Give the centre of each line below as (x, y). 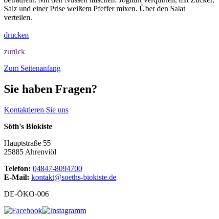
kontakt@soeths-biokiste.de (74, 177)
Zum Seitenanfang (32, 68)
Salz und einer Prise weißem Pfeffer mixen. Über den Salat (95, 9)
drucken (16, 35)
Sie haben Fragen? (51, 89)
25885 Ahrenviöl (30, 152)
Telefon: (18, 169)
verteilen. (18, 18)
